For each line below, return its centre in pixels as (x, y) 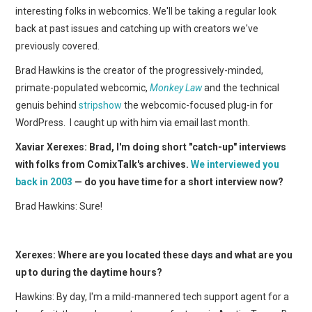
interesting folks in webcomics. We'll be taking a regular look (146, 11)
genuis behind (47, 105)
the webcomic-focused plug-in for (198, 105)
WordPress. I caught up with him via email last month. (133, 122)
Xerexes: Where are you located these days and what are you (154, 255)
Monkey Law (176, 87)
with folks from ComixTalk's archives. (103, 164)
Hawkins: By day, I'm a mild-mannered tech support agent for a (153, 296)
